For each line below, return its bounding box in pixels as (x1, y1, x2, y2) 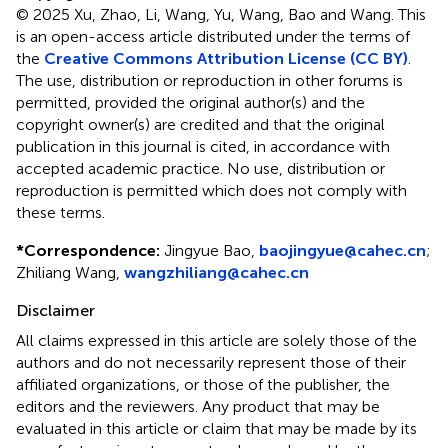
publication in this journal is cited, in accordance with (16, 136, 390, 156)
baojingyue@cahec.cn (259, 240, 426, 260)
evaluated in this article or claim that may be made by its (16, 418, 417, 438)
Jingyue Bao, (160, 240, 259, 260)
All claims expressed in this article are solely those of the (16, 330, 417, 350)
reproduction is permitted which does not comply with (16, 180, 407, 200)
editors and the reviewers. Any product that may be (16, 396, 380, 416)
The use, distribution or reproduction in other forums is (16, 70, 403, 90)
